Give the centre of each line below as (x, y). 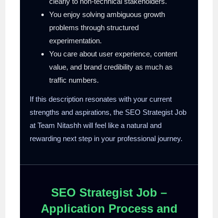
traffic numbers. (74, 80)
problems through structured (94, 27)
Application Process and (109, 208)
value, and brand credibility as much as (111, 67)
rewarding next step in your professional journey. (106, 138)
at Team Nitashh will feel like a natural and (96, 125)
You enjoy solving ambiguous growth (107, 14)
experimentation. (76, 40)
